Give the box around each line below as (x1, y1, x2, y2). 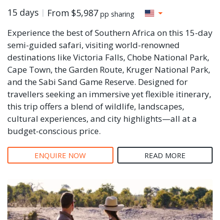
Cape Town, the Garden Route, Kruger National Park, (7, 63, 210, 75)
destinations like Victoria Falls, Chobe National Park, (7, 51, 209, 63)
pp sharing (100, 9, 135, 19)
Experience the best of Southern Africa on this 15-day (7, 27, 213, 38)
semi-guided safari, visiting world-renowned (7, 39, 180, 51)
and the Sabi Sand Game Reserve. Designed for (7, 76, 188, 87)
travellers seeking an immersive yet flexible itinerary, (7, 88, 211, 100)
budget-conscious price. (7, 125, 101, 137)
